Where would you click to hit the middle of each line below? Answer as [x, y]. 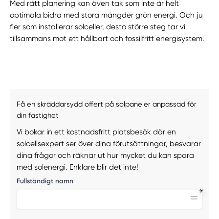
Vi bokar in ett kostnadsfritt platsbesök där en [96, 132]
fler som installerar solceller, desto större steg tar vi [98, 27]
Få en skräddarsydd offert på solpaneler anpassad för [106, 104]
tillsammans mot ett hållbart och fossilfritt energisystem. [107, 39]
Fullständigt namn [45, 181]
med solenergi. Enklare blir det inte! [77, 167]
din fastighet [37, 115]
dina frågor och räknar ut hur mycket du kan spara [105, 155]
